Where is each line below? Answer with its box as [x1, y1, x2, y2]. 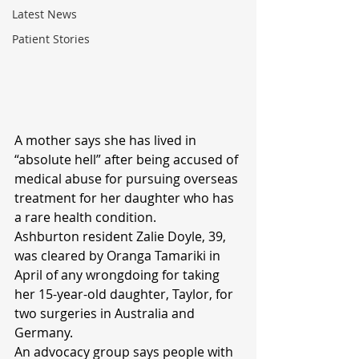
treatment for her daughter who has [14, 189, 237, 208]
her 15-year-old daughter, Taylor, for [14, 285, 236, 304]
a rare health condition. [14, 208, 156, 227]
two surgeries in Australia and [14, 305, 198, 323]
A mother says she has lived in [14, 131, 200, 150]
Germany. [14, 324, 73, 342]
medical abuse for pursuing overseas [14, 170, 241, 188]
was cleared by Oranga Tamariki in [14, 247, 224, 265]
